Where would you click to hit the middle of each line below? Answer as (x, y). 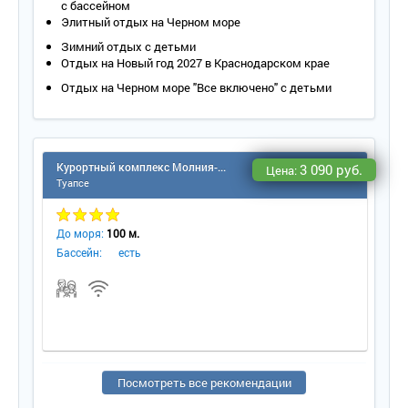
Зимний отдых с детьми (128, 46)
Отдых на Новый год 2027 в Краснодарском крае (195, 63)
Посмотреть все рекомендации (204, 382)
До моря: (82, 233)
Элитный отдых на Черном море (151, 22)
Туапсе (73, 183)
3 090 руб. (331, 169)
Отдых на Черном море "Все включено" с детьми (196, 87)
